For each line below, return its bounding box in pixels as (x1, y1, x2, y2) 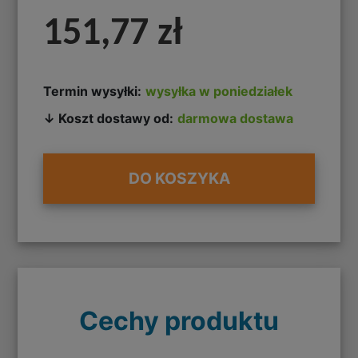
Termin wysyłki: (43, 82, 142, 99)
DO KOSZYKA (128, 169, 230, 189)
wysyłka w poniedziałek (145, 82, 293, 99)
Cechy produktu (79, 304, 279, 336)
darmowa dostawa (177, 109, 294, 126)
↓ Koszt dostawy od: (43, 109, 174, 126)
